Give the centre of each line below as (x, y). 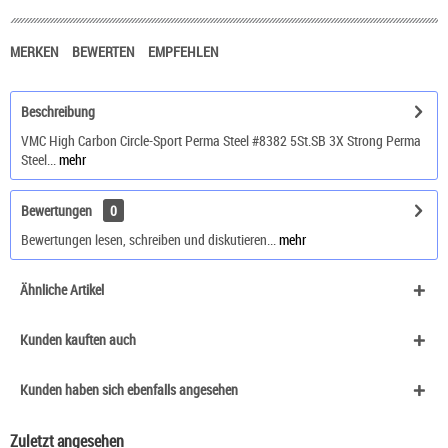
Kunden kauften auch (78, 340)
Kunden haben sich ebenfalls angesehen (129, 390)
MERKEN (34, 52)
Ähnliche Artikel (62, 290)
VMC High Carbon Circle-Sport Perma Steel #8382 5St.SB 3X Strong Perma (221, 141)
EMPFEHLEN (183, 52)
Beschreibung (58, 112)
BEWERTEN (105, 52)
